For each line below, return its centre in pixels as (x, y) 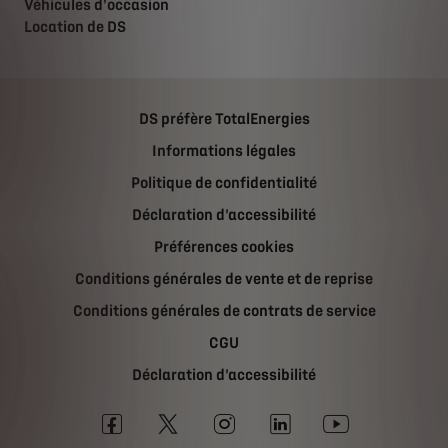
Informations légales (224, 151)
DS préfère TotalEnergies (224, 119)
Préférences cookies (224, 247)
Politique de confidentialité (224, 183)
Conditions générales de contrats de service (224, 311)
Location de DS (75, 27)
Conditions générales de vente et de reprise (224, 279)
